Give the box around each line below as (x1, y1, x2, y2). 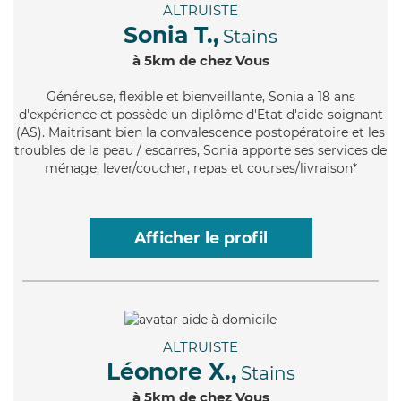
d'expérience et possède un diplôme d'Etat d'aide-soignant (18, 107, 383, 124)
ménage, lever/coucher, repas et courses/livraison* (44, 160, 357, 177)
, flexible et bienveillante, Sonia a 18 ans (112, 89, 355, 106)
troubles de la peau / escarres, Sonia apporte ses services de (14, 142, 387, 159)
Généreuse (46, 89, 113, 106)
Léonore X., (106, 357, 237, 385)
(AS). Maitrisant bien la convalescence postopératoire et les (16, 124, 385, 141)
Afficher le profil (133, 228, 268, 248)
